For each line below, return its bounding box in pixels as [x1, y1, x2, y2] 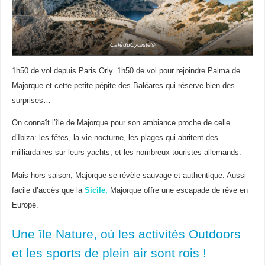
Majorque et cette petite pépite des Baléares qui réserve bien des [11, 81, 235, 90]
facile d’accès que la [11, 186, 82, 195]
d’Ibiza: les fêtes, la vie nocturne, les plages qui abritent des [11, 134, 218, 143]
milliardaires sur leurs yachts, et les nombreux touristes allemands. [11, 148, 241, 157]
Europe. [11, 201, 38, 210]
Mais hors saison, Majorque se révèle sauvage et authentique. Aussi [11, 172, 246, 180]
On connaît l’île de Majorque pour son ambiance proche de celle [11, 119, 230, 128]
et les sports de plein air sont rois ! [11, 246, 206, 261]
